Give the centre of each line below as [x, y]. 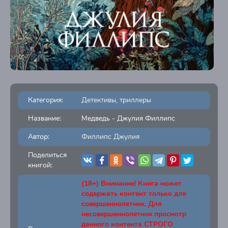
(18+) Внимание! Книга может [132, 183]
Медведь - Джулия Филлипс [128, 118]
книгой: [40, 165]
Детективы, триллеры [116, 100]
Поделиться [47, 155]
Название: [45, 118]
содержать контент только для [134, 194]
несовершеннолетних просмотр [134, 214]
